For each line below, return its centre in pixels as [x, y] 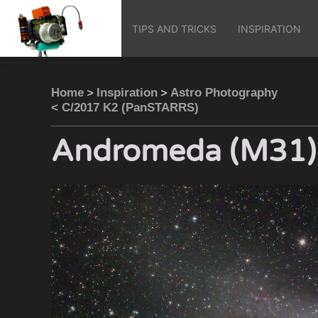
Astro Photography [224, 93]
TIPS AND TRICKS [175, 28]
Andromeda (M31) [183, 152]
